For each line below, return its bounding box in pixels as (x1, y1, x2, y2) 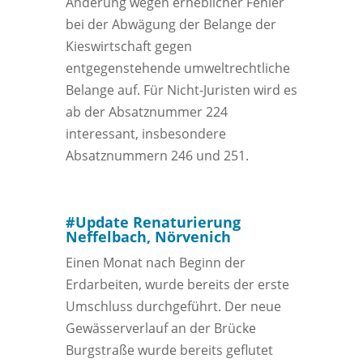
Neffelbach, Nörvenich (65, 227, 231, 247)
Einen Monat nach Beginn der (65, 254, 246, 272)
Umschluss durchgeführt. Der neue (65, 297, 281, 316)
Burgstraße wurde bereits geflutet (65, 341, 273, 360)
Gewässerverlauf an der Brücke (65, 319, 256, 338)
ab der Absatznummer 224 (65, 103, 228, 122)
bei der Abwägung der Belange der (65, 15, 276, 34)
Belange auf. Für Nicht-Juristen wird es (65, 81, 297, 100)
